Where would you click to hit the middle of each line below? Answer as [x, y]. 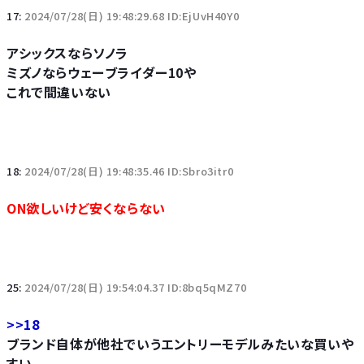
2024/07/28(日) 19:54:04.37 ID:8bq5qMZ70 [136, 287]
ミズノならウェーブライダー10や [102, 72]
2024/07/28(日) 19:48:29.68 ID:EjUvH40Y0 [132, 16]
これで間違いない [59, 92]
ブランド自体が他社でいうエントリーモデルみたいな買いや [180, 344]
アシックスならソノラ [67, 53]
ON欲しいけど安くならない [86, 208]
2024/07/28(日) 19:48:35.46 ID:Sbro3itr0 [129, 171]
